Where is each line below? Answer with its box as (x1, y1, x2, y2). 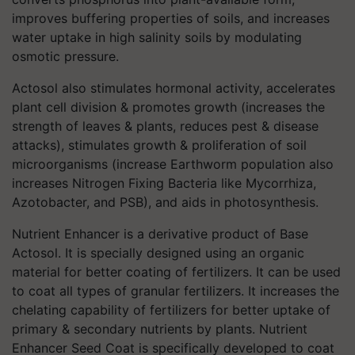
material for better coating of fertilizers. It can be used (12, 264, 341, 280)
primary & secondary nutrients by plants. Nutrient (12, 321, 307, 337)
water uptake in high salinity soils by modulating (12, 29, 302, 45)
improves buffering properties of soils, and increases (12, 10, 330, 26)
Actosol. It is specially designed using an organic (12, 245, 304, 261)
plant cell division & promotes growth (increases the (12, 99, 325, 115)
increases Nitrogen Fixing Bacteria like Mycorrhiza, (12, 175, 316, 191)
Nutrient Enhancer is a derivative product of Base (12, 226, 308, 242)
